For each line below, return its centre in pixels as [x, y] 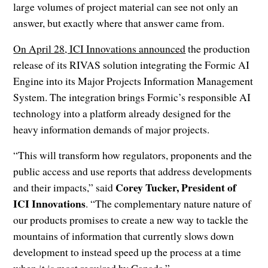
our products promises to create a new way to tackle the [131, 220]
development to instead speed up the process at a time [127, 252]
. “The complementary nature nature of [169, 204]
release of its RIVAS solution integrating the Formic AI [132, 65]
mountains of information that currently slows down [124, 236]
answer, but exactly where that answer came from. [119, 23]
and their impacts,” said [65, 188]
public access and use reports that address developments [133, 171]
